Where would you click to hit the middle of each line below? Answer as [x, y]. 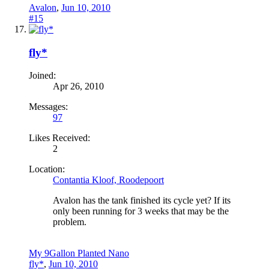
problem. [70, 222]
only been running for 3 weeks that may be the [141, 211]
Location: [47, 169]
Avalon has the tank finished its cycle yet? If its [142, 201]
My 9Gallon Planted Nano [79, 253]
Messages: [48, 107]
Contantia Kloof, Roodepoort [108, 180]
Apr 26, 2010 [78, 86]
